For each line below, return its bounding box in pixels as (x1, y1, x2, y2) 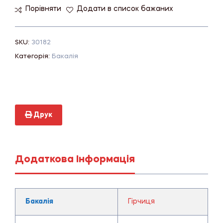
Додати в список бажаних (77, 5, 173, 13)
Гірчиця (127, 198, 155, 205)
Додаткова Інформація (15, 154, 135, 165)
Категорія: (15, 53, 52, 60)
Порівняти (25, 5, 61, 13)
